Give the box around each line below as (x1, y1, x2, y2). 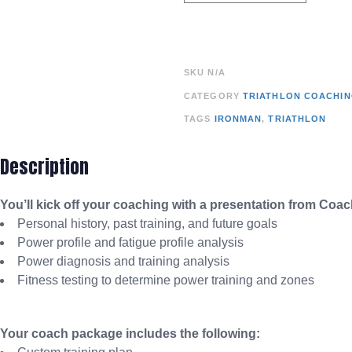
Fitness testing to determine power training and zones (17, 273, 314, 287)
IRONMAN (214, 114, 262, 123)
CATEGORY (184, 90, 240, 101)
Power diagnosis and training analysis (17, 254, 229, 268)
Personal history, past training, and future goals (17, 216, 277, 230)
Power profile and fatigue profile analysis (17, 235, 244, 249)
